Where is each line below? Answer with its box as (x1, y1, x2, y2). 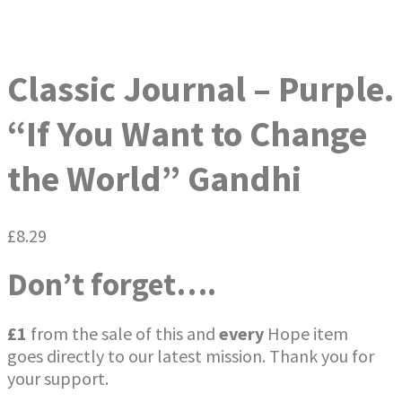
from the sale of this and (27, 322, 219, 345)
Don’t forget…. (7, 265, 223, 305)
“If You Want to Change (7, 110, 367, 156)
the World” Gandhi (7, 155, 301, 201)
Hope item (264, 322, 348, 345)
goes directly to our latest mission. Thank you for (7, 345, 374, 368)
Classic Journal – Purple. (7, 66, 394, 111)
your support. (7, 367, 109, 390)
